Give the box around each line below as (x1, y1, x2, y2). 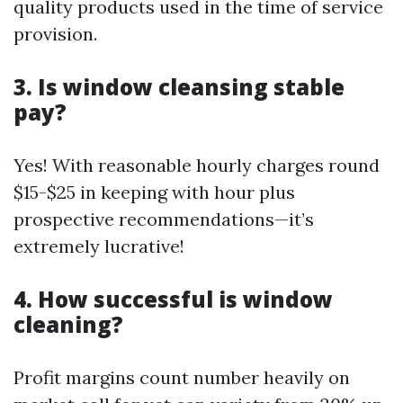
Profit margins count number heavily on (13, 366, 350, 389)
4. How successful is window (13, 284, 333, 314)
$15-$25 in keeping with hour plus (13, 181, 295, 203)
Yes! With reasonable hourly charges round (13, 154, 380, 176)
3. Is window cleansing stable (13, 72, 345, 102)
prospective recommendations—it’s (13, 208, 314, 230)
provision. (13, 22, 97, 45)
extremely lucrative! (13, 235, 184, 257)
